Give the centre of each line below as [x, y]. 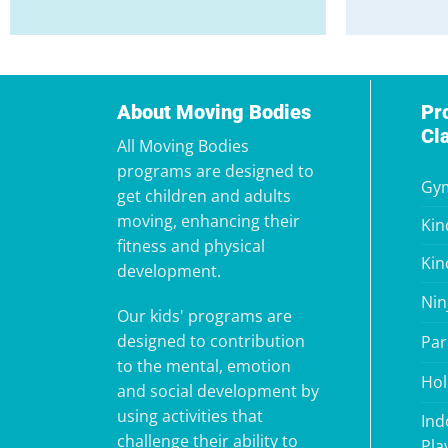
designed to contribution [211, 341]
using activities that [190, 416]
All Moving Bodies [183, 145]
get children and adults [204, 195]
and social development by [218, 391]
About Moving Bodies [214, 111]
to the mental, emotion [204, 366]
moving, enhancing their [209, 220]
